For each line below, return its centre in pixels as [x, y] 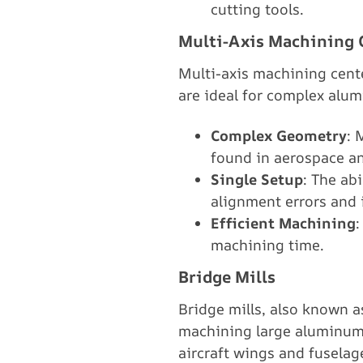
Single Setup [257, 179]
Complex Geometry [279, 135]
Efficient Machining [283, 223]
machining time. [267, 245]
